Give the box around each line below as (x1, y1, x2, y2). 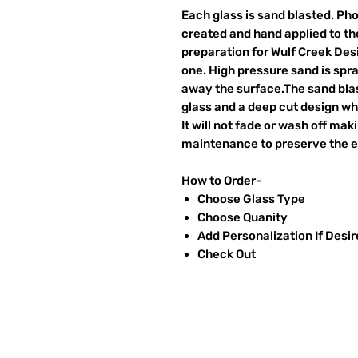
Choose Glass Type (197, 191, 305, 206)
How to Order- (181, 173, 261, 188)
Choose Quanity (197, 209, 288, 225)
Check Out (197, 246, 256, 261)
